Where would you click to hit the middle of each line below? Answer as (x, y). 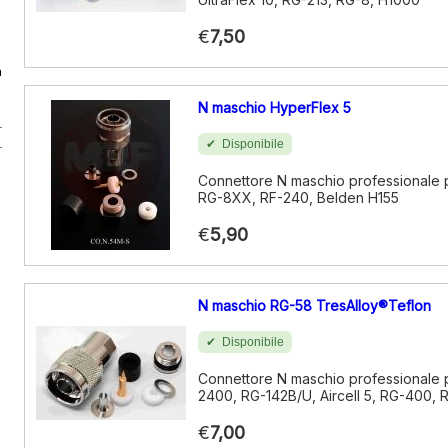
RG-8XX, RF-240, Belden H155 (298, 197)
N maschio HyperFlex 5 (274, 107)
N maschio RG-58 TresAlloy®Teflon (314, 305)
